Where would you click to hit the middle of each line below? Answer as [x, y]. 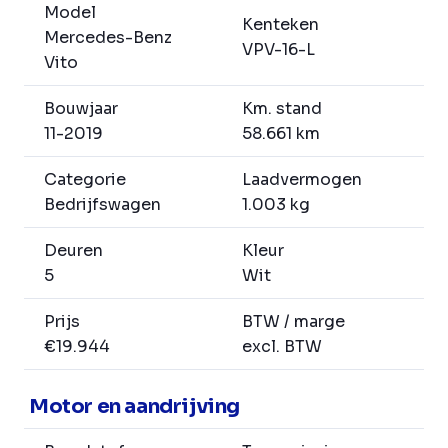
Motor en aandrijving [134, 407]
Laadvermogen [302, 180]
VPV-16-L [278, 50]
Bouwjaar [81, 109]
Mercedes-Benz [108, 38]
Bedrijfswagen [102, 205]
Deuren [73, 251]
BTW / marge [293, 322]
